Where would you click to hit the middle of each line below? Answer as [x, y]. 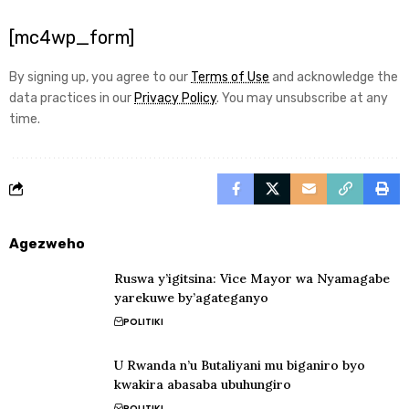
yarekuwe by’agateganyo [191, 297]
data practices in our [72, 98]
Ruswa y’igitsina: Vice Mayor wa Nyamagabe [252, 278]
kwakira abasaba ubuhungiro [203, 384]
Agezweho [47, 243]
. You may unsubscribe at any [302, 98]
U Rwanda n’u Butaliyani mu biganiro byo [240, 365]
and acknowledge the [334, 77]
